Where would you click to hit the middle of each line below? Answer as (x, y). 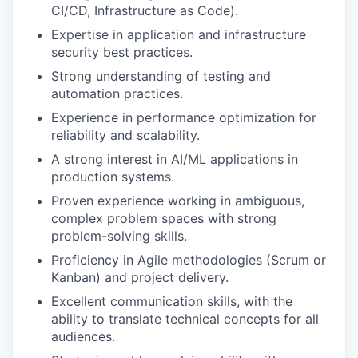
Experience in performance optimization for (184, 117)
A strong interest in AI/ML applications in (175, 159)
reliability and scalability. (125, 135)
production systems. (113, 176)
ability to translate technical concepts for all (185, 318)
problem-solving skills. (119, 235)
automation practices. (117, 93)
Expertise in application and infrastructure (179, 34)
